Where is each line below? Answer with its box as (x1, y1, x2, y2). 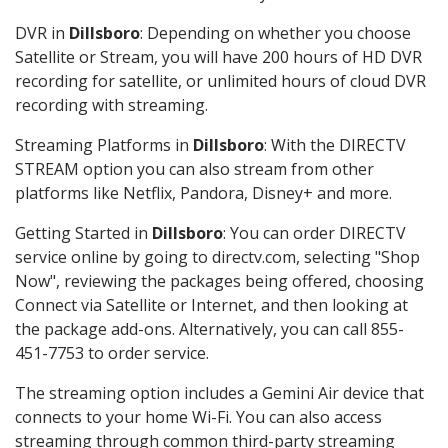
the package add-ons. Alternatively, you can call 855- (15, 318, 404, 341)
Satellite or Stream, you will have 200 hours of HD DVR (15, 46, 422, 69)
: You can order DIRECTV (223, 222, 406, 245)
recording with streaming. (15, 94, 208, 117)
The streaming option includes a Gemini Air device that (15, 382, 424, 405)
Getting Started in (15, 222, 152, 245)
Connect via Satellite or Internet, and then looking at (15, 294, 408, 317)
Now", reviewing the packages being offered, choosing (15, 270, 424, 293)
